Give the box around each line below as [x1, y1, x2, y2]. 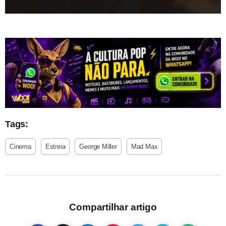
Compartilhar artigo [69, 201, 157, 212]
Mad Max [131, 142, 158, 150]
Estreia [45, 142, 66, 150]
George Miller [79, 142, 117, 150]
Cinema [10, 142, 31, 150]
